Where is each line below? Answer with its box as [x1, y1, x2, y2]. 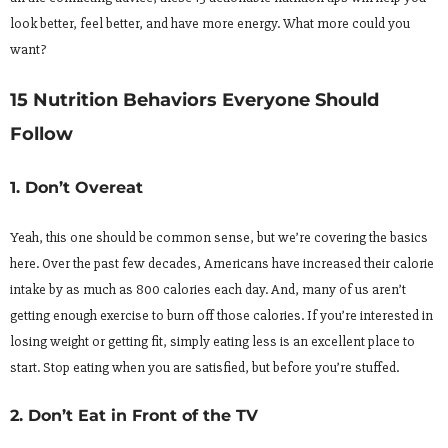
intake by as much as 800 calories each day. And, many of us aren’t [10, 280, 406, 298]
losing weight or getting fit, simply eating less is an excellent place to [10, 332, 415, 350]
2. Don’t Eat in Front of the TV [10, 405, 258, 425]
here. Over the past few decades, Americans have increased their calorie [10, 254, 434, 272]
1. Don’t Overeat [10, 177, 143, 197]
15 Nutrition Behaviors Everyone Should [10, 88, 379, 111]
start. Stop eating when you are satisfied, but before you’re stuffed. [10, 358, 399, 376]
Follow [10, 122, 73, 145]
